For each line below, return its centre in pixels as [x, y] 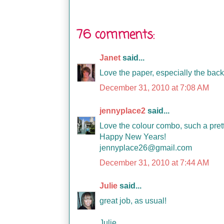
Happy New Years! [133, 137]
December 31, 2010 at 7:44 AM [154, 163]
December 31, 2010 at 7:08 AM [154, 88]
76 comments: [116, 35]
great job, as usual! [133, 201]
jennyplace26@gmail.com [146, 148]
